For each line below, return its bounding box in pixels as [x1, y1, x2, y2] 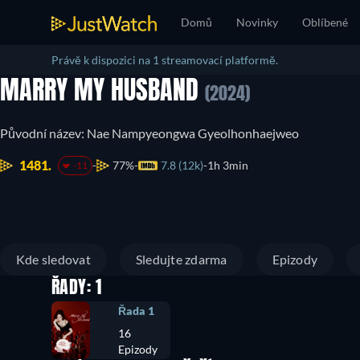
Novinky [236, 15, 278, 29]
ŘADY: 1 [51, 280, 102, 297]
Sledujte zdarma [135, 252, 227, 267]
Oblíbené [302, 15, 348, 29]
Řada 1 [118, 304, 154, 317]
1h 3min [207, 158, 248, 172]
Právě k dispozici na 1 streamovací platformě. [51, 53, 278, 67]
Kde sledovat [16, 252, 91, 267]
